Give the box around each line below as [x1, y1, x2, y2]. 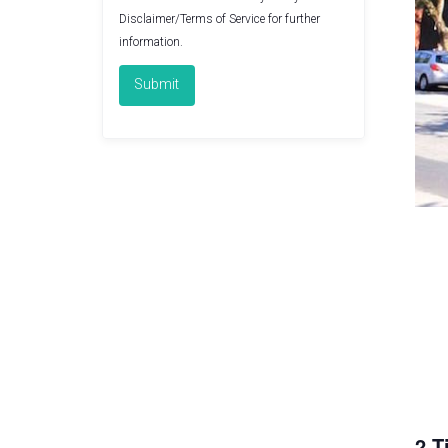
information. [119, 35, 183, 50]
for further [265, 12, 320, 27]
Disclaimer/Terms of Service [119, 12, 265, 27]
